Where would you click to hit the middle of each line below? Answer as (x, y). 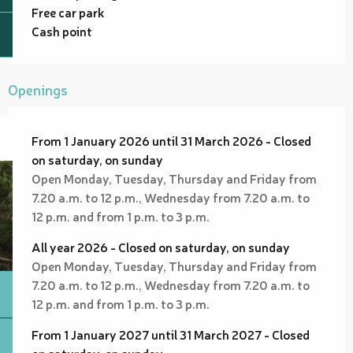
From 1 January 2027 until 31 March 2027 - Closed (171, 334)
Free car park (68, 11)
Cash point (62, 30)
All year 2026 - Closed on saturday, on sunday (161, 246)
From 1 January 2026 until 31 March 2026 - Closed (171, 140)
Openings (38, 89)
